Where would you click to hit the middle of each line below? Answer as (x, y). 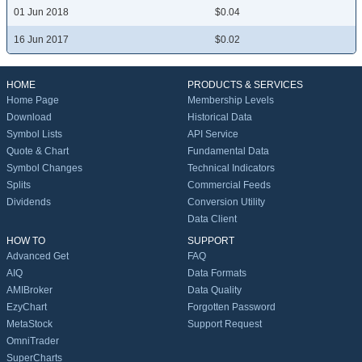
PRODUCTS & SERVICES (245, 85)
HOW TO (26, 241)
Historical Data (220, 118)
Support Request (225, 324)
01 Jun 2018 (41, 13)
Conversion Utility (226, 202)
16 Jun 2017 (41, 40)
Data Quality (215, 290)
